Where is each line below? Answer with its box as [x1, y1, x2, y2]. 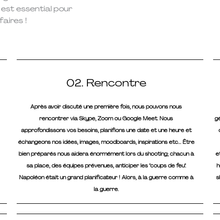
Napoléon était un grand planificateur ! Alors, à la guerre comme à [19, 174, 193, 181]
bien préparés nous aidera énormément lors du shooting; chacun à [18, 151, 194, 158]
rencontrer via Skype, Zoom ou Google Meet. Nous [39, 115, 173, 122]
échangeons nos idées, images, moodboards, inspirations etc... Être [18, 139, 194, 146]
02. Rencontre [66, 76, 146, 90]
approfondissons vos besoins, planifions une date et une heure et [21, 127, 192, 134]
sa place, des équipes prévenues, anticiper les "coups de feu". [26, 163, 186, 169]
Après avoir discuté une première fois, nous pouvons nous [30, 104, 182, 110]
